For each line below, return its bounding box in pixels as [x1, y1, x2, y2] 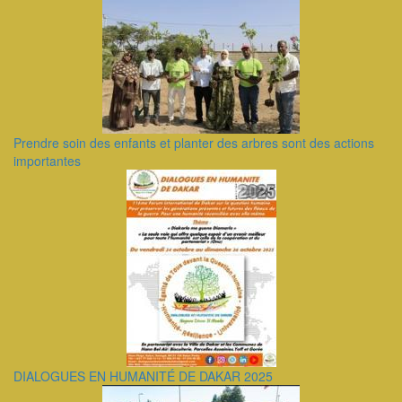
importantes [13, 152, 81, 170]
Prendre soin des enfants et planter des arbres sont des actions [13, 134, 374, 152]
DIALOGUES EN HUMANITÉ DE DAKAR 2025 [13, 367, 273, 385]
